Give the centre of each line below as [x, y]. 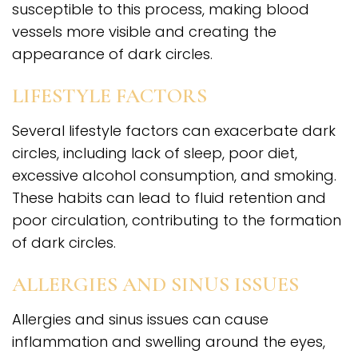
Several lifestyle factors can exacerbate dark [174, 131]
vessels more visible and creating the [144, 32]
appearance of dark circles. [112, 54]
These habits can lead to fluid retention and [169, 198]
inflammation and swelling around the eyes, [169, 342]
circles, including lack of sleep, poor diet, [155, 153]
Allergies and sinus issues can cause [140, 320]
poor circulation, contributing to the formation [177, 221]
